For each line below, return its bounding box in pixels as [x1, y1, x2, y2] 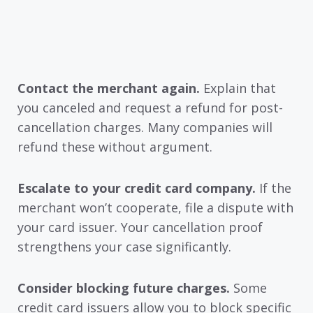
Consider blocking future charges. [17, 279, 230, 296]
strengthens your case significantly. [17, 238, 231, 256]
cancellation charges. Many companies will [17, 119, 272, 136]
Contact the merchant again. [17, 80, 200, 97]
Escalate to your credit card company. [17, 180, 256, 197]
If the [256, 180, 291, 197]
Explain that [200, 80, 276, 97]
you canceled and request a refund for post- [17, 99, 283, 117]
